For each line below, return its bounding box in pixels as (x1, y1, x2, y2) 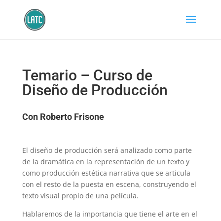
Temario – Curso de (22, 67, 152, 84)
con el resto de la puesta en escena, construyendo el (22, 180, 196, 189)
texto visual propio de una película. (22, 191, 139, 200)
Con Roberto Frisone (22, 111, 104, 122)
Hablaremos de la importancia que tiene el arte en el (22, 209, 197, 219)
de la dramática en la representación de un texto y (22, 157, 189, 166)
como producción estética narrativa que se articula (22, 168, 190, 178)
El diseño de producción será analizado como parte (22, 146, 192, 155)
